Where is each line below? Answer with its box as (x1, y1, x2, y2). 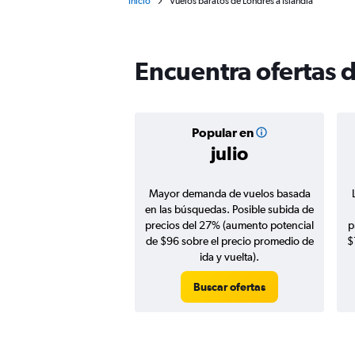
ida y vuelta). (200, 250, 259, 263)
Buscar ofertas (193, 281, 265, 293)
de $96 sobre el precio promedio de (145, 235, 314, 247)
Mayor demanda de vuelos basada (148, 187, 311, 200)
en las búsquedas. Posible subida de (145, 203, 314, 216)
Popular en (191, 125, 254, 139)
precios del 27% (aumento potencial (145, 219, 314, 231)
